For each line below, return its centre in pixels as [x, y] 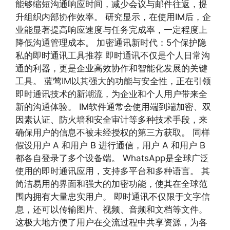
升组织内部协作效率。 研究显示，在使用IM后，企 [113, 17]
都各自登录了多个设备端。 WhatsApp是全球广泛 [112, 158]
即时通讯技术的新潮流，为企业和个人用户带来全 [111, 94]
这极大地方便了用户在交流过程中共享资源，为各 [111, 222]
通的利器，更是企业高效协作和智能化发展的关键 [111, 68]
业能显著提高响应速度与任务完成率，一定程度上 [111, 30]
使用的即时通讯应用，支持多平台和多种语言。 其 [113, 171]
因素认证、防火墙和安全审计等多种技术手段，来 [111, 120]
